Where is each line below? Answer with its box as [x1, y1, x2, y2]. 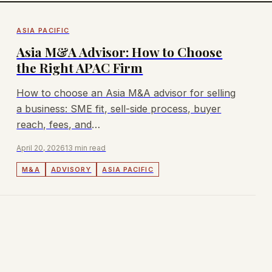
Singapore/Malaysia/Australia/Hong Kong [16, 134, 209, 146]
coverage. [16, 149, 63, 162]
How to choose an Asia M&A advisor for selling [16, 86, 236, 99]
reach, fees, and [16, 118, 92, 131]
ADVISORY [50, 165, 92, 174]
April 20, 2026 [16, 143, 66, 152]
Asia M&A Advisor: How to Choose [16, 42, 223, 60]
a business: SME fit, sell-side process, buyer [16, 102, 222, 115]
